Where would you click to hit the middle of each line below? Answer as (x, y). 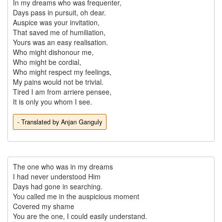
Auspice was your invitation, (56, 23)
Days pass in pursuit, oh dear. (59, 13)
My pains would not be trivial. (58, 82)
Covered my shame (43, 206)
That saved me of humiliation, (59, 32)
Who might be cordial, (47, 62)
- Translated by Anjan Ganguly (59, 122)
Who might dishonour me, (53, 52)
